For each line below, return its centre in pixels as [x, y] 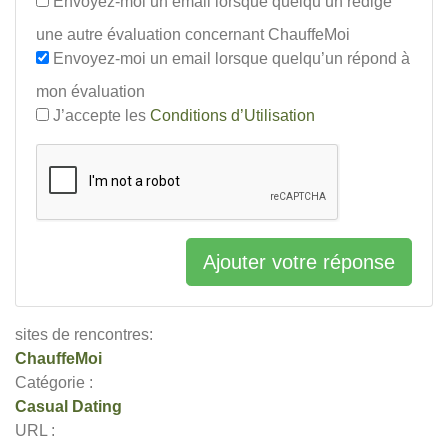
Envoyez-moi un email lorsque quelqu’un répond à [229, 58]
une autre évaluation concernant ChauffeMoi [193, 34]
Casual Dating [68, 406]
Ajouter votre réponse [299, 262]
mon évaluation [90, 91]
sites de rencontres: [84, 334]
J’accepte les [99, 115]
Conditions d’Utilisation [232, 115]
